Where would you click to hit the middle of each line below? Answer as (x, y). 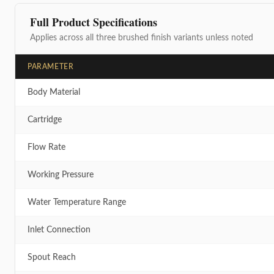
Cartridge (45, 120)
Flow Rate (46, 148)
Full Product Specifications (94, 22)
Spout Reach (52, 258)
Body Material (54, 93)
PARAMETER (51, 67)
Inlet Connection (59, 230)
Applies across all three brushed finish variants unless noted (142, 38)
